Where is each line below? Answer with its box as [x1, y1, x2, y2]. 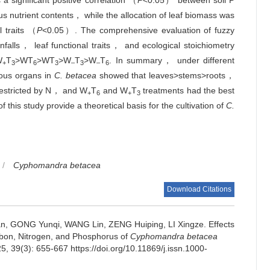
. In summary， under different [109, 55, 235, 65]
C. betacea [54, 71, 96, 80]
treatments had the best [140, 86, 235, 95]
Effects [209, 219, 234, 229]
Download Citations [167, 185, 232, 193]
